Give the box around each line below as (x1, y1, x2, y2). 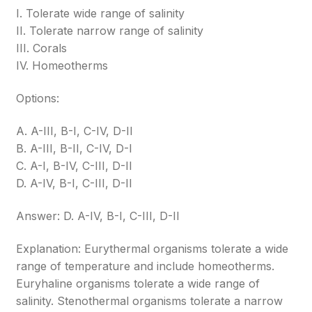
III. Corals (16, 41, 68, 55)
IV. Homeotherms (16, 58, 109, 72)
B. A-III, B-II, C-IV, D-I (16, 141, 133, 155)
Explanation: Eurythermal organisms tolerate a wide (16, 242, 289, 256)
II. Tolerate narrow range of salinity (16, 24, 204, 38)
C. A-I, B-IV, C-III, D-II (16, 159, 133, 173)
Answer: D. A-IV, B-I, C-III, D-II (16, 209, 180, 223)
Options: (16, 91, 60, 105)
